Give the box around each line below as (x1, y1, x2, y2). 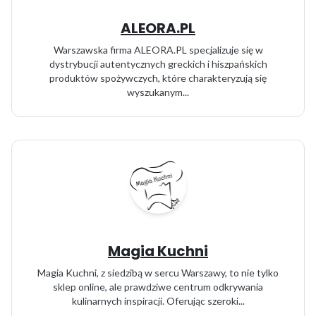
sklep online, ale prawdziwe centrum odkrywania (53, 281, 263, 293)
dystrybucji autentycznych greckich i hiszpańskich (49, 58, 267, 70)
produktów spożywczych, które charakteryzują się (49, 72, 267, 84)
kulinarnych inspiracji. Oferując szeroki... (71, 295, 245, 307)
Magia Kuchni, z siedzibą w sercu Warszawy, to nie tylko (37, 267, 279, 279)
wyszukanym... (127, 86, 189, 98)
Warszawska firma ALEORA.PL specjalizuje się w (53, 44, 263, 56)
